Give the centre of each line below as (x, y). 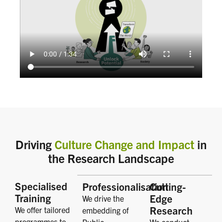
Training (33, 198)
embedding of (106, 210)
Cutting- (168, 187)
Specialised (41, 186)
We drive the (103, 198)
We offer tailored (42, 210)
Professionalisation (125, 187)
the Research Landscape (111, 158)
